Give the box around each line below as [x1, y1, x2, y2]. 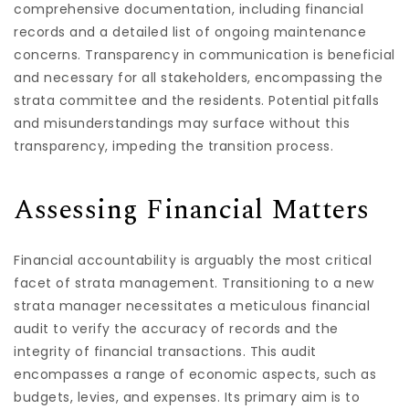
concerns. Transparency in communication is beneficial [14, 45, 395, 64]
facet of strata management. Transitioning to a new [14, 274, 373, 292]
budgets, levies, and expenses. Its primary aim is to [14, 388, 360, 406]
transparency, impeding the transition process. [14, 136, 333, 155]
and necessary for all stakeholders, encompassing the [14, 68, 383, 87]
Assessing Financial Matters [14, 188, 370, 231]
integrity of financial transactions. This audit [14, 342, 317, 361]
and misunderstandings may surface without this [14, 113, 350, 132]
